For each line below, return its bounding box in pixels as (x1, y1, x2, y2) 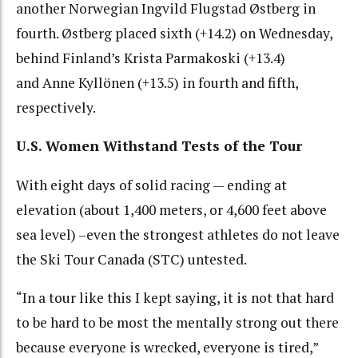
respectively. (16, 97, 96, 117)
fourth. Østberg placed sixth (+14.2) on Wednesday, (16, 23, 332, 42)
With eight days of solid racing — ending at (16, 175, 287, 194)
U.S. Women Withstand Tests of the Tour (16, 137, 302, 155)
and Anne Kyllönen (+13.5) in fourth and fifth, (16, 73, 298, 92)
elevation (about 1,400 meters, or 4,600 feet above (16, 200, 327, 219)
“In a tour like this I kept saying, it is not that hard (16, 288, 334, 307)
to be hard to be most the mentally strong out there (16, 313, 339, 332)
